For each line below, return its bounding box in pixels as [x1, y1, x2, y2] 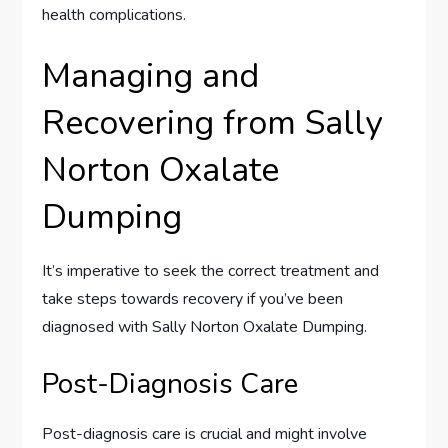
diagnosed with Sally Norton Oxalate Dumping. [42, 316, 368, 339]
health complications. [42, 4, 187, 27]
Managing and [42, 53, 260, 100]
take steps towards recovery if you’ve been [42, 288, 344, 311]
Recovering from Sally [42, 100, 383, 147]
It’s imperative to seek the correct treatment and [42, 260, 380, 283]
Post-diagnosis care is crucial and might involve [42, 423, 368, 446]
